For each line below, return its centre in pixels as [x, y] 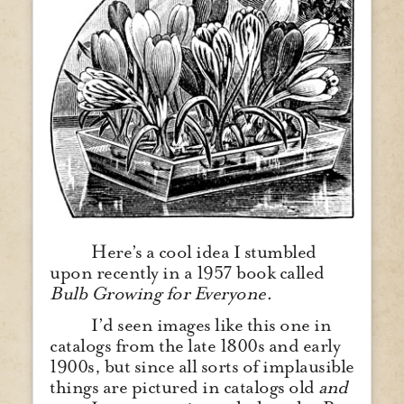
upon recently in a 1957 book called [187, 273]
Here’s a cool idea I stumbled [204, 252]
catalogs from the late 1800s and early [195, 345]
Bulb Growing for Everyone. [161, 294]
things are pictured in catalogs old [184, 387]
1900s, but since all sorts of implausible [202, 366]
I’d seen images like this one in [211, 325]
